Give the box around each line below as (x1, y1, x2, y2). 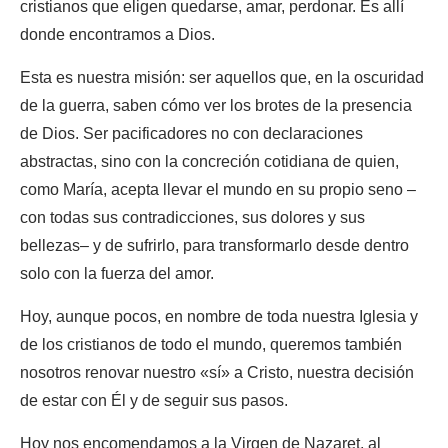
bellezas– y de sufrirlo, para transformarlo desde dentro (20, 228, 409, 263)
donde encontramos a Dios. (20, 17, 215, 52)
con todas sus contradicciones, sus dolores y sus (20, 200, 365, 235)
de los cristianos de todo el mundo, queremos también (20, 327, 402, 362)
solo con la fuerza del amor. (20, 256, 214, 291)
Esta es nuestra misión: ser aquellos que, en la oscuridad (20, 60, 424, 95)
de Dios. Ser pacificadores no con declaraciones (20, 116, 363, 151)
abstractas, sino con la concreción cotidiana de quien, (20, 144, 399, 179)
